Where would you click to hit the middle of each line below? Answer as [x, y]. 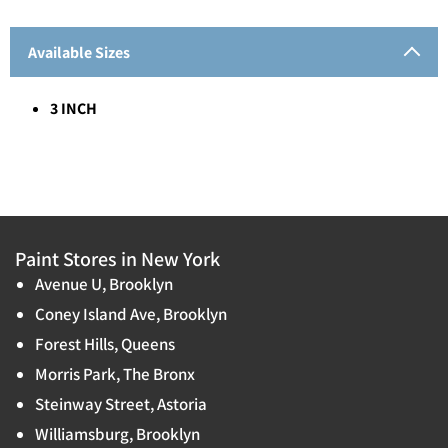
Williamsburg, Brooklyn [117, 433]
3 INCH [73, 108]
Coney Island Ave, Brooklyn [131, 313]
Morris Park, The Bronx [115, 373]
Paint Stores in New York [117, 258]
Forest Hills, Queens [105, 343]
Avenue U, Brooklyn [104, 283]
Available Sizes [79, 52]
